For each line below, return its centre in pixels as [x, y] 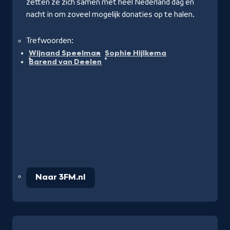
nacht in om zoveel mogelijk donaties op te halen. [110, 15]
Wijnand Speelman [65, 53]
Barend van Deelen [65, 62]
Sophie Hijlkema [136, 53]
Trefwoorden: [50, 41]
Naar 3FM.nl [61, 178]
